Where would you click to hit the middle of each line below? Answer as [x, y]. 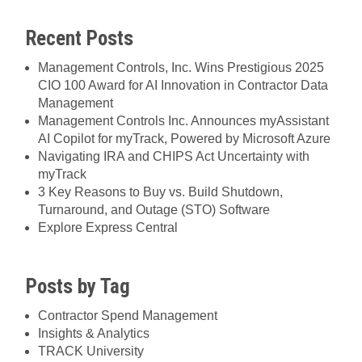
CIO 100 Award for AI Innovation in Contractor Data [183, 85]
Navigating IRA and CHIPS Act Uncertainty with [174, 156]
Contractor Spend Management [128, 316]
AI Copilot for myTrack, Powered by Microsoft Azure [184, 138]
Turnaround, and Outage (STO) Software [154, 209]
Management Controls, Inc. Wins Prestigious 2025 [181, 67]
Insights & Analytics [94, 334]
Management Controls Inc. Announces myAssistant [183, 120]
